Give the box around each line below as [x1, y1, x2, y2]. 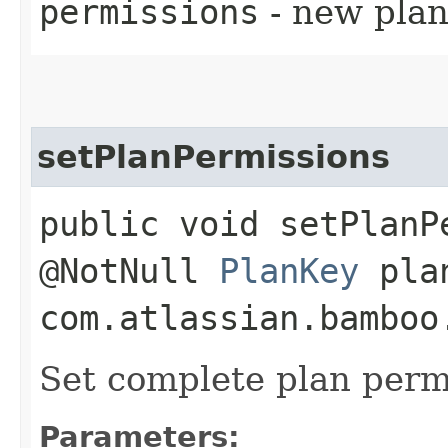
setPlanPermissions [37, 138, 390, 175]
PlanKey [219, 250, 359, 291]
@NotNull [39, 250, 219, 291]
